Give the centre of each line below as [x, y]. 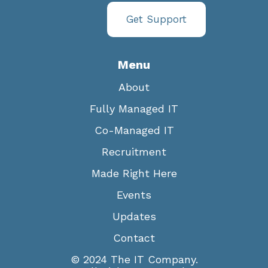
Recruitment [134, 152]
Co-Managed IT [134, 130]
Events [134, 195]
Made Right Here [134, 173]
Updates [134, 217]
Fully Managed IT [134, 109]
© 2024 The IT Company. [134, 260]
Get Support [156, 19]
